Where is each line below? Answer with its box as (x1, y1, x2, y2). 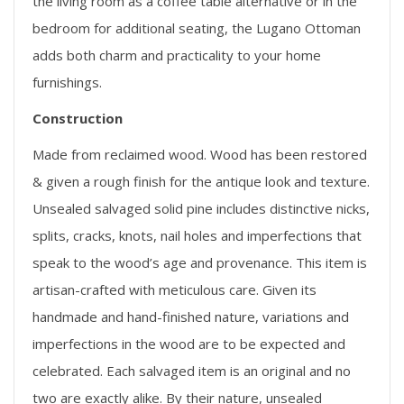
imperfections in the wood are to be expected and (32, 334, 345, 353)
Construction (32, 108, 123, 127)
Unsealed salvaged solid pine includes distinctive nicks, (32, 198, 370, 217)
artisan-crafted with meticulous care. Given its (32, 280, 317, 298)
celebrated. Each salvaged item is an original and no (32, 361, 351, 380)
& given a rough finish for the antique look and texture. (32, 171, 370, 190)
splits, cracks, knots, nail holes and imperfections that (32, 225, 362, 244)
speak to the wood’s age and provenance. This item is (32, 252, 367, 271)
